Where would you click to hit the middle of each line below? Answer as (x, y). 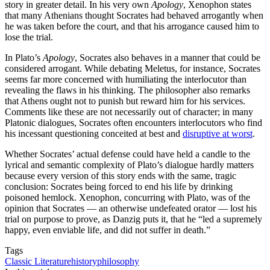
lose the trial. (30, 37)
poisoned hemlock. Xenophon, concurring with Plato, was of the (127, 198)
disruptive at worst (218, 134)
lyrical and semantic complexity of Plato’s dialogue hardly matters (129, 165)
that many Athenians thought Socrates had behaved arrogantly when (134, 16)
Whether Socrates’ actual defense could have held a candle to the (127, 154)
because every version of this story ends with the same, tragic (121, 176)
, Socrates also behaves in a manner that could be (168, 58)
